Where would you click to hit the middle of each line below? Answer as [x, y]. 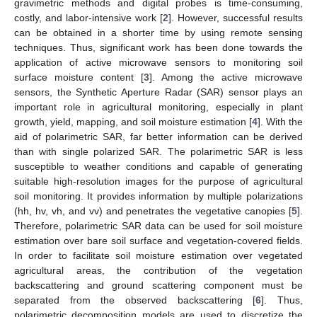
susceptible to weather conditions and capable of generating [158, 166]
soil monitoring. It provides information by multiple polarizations [158, 196]
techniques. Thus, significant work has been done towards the [158, 47]
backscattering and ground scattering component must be [158, 285]
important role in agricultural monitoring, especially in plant [158, 106]
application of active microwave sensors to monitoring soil [158, 62]
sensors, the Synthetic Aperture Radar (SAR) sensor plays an [158, 92]
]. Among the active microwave [226, 77]
